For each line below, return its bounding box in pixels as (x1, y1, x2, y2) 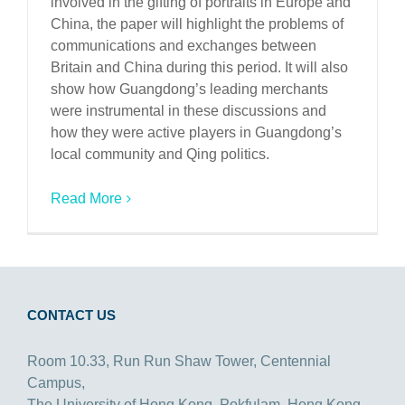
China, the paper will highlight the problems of (51, 16, 344, 33)
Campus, (27, 375, 85, 391)
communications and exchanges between (51, 38, 316, 54)
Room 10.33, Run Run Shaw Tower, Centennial (27, 353, 331, 370)
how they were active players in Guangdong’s (51, 125, 342, 141)
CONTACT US (27, 307, 116, 324)
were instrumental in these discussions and (51, 103, 326, 119)
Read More (51, 191, 122, 207)
